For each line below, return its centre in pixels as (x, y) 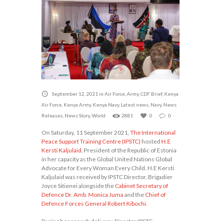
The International (153, 132)
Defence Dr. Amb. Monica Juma (82, 194)
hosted (151, 141)
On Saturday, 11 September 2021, (86, 132)
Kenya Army (77, 104)
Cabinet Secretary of (142, 185)
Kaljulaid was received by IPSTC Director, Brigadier (107, 177)
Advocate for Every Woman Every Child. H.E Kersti (108, 168)
